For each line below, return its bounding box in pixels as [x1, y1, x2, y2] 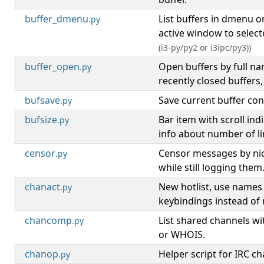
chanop [25, 247, 58, 260]
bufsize [25, 113, 57, 126]
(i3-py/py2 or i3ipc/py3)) [159, 42, 251, 53]
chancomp [25, 214, 72, 227]
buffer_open [25, 60, 80, 73]
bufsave [25, 94, 60, 107]
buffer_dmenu [25, 12, 88, 25]
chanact [25, 180, 60, 193]
